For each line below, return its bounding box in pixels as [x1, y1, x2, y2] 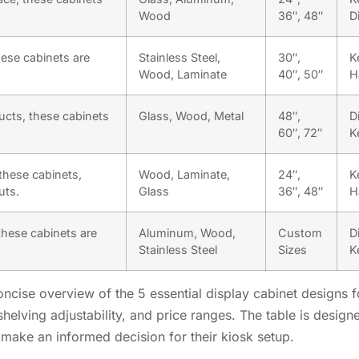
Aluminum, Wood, [139, 225, 236, 240]
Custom [278, 225, 322, 240]
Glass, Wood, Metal [139, 108, 244, 123]
